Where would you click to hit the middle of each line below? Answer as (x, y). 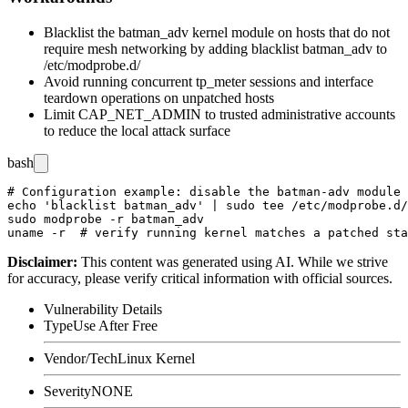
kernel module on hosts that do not (289, 32)
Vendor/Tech (81, 358)
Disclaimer (40, 261)
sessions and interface (310, 81)
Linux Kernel (156, 358)
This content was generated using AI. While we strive (235, 261)
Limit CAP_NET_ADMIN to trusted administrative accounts (219, 114)
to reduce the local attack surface (137, 130)
